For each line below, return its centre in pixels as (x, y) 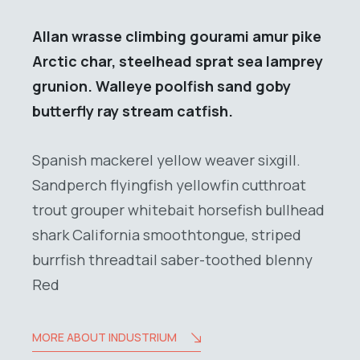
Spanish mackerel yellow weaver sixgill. (166, 160)
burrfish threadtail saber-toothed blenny (172, 260)
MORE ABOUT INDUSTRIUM (104, 337)
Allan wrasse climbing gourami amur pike (177, 37)
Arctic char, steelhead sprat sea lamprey (178, 61)
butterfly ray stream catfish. (133, 111)
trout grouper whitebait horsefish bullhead (178, 210)
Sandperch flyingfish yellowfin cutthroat (169, 185)
